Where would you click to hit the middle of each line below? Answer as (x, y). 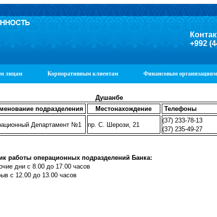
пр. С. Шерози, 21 (114, 125)
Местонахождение (124, 109)
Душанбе (109, 98)
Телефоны (180, 109)
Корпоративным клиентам (83, 74)
